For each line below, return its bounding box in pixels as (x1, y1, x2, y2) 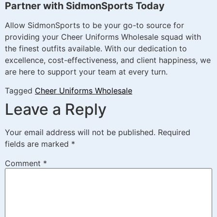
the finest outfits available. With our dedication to (5, 44, 187, 54)
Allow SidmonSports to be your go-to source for (5, 20, 184, 31)
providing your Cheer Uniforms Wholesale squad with (5, 32, 201, 42)
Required (158, 127, 190, 137)
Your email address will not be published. (5, 127, 155, 137)
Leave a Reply (5, 99, 107, 119)
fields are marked (5, 139, 71, 149)
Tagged (5, 85, 35, 95)
